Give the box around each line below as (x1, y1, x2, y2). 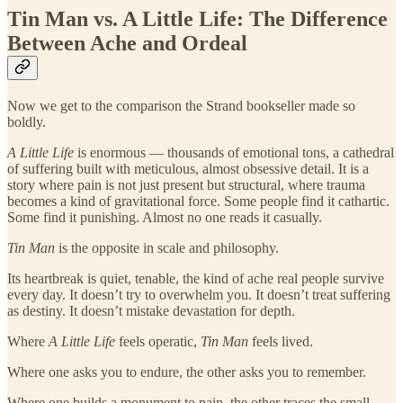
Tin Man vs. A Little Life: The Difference (7, 6, 388, 31)
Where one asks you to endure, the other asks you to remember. (7, 363, 366, 380)
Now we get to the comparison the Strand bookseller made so (7, 97, 355, 113)
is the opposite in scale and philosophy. (55, 239, 279, 255)
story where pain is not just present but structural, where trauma (7, 176, 365, 193)
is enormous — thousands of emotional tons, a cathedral (74, 144, 394, 160)
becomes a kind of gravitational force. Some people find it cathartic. (7, 193, 390, 209)
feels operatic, (115, 333, 201, 349)
